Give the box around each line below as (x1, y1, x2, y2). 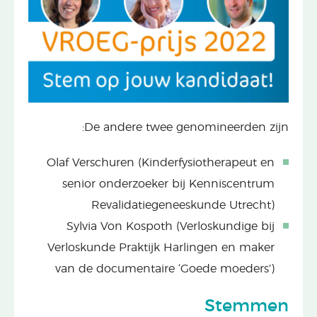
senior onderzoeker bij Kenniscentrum (62, 178, 275, 190)
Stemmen (204, 297, 289, 315)
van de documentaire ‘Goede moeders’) (55, 263, 275, 275)
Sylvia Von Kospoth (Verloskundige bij (67, 220, 275, 232)
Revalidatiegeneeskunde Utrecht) (91, 199, 275, 211)
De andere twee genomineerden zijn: (84, 121, 289, 133)
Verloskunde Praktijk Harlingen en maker (47, 241, 275, 253)
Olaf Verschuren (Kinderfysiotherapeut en (47, 156, 275, 168)
